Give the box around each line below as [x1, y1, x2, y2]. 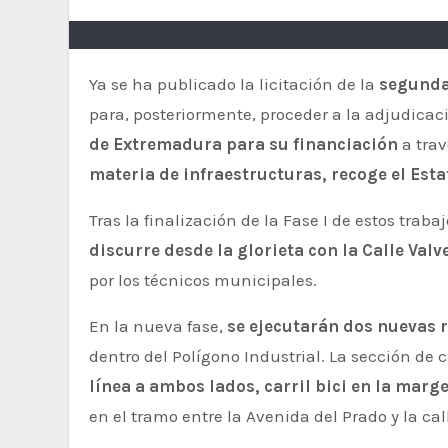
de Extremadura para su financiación [89, 134, 398, 154]
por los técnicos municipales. [89, 270, 317, 290]
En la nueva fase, [89, 316, 227, 336]
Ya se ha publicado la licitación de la [97, 74, 379, 94]
